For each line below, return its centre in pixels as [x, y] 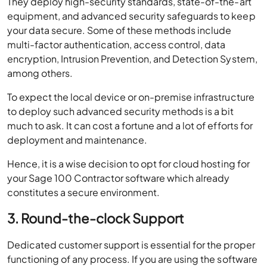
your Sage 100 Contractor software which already [119, 178]
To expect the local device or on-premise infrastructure [131, 97]
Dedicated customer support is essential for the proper [131, 245]
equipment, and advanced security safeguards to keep [131, 16]
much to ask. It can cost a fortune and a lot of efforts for [130, 125]
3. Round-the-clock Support [96, 218]
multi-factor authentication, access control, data [117, 44]
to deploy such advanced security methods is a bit [121, 111]
